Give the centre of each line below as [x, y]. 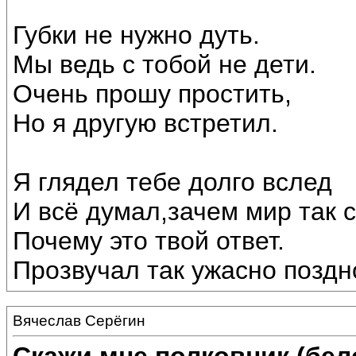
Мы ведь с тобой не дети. [164, 65]
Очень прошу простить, [152, 94]
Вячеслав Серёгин [79, 321]
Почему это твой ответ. [149, 241]
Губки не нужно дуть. [136, 35]
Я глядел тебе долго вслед [172, 182]
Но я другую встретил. [145, 124]
